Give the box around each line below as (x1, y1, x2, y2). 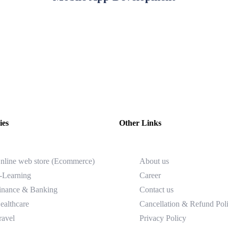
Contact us (139, 185, 174, 194)
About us (139, 156, 169, 165)
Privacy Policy (139, 213, 186, 222)
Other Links (119, 118, 161, 127)
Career (139, 170, 161, 180)
